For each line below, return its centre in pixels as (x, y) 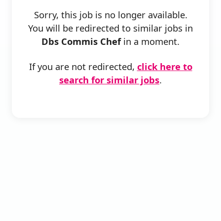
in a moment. (150, 41)
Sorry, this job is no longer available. (110, 15)
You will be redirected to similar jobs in (110, 28)
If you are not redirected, (83, 67)
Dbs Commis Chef (81, 41)
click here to (165, 67)
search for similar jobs (109, 80)
